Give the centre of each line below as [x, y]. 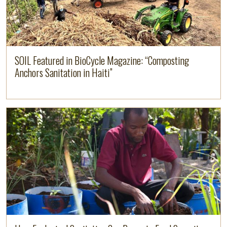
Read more [27, 114]
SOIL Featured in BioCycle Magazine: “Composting [102, 61]
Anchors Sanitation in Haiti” [64, 73]
